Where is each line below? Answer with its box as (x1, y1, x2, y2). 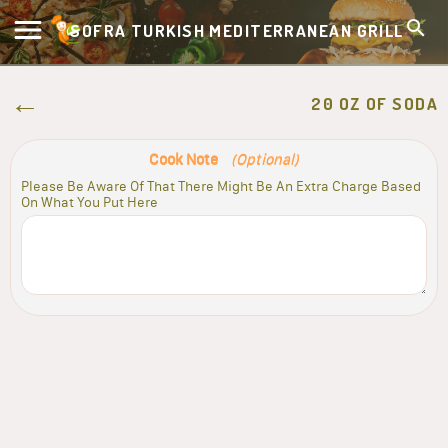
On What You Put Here (21, 193, 158, 211)
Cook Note (149, 149, 221, 168)
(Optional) (231, 149, 299, 168)
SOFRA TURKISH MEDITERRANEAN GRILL (70, 19, 404, 41)
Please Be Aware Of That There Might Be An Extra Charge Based (21, 177, 421, 195)
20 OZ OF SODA (311, 93, 438, 114)
